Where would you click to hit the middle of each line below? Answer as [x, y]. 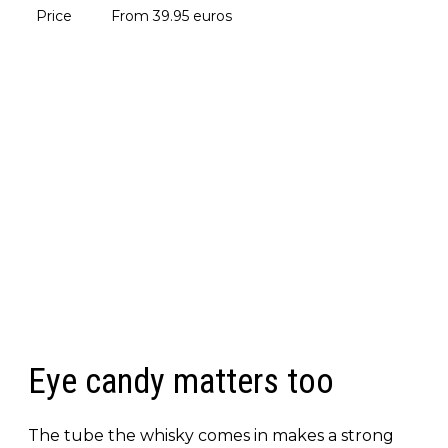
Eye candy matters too [181, 381]
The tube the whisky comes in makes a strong [211, 435]
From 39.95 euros [171, 15]
